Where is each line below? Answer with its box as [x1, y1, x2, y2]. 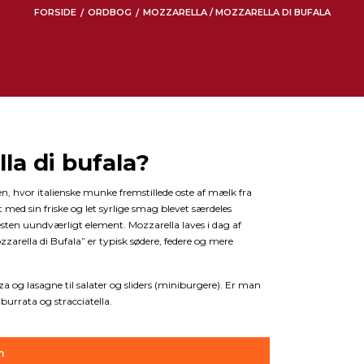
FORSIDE [33, 6, 76, 19]
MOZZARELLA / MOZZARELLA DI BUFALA [142, 6, 331, 19]
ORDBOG [87, 6, 132, 19]
